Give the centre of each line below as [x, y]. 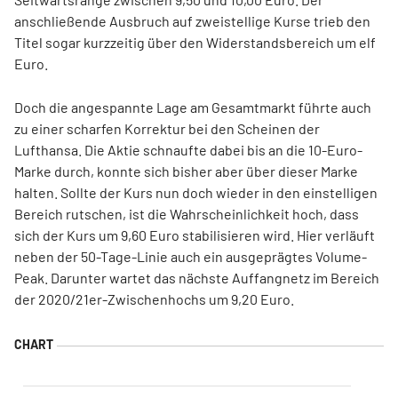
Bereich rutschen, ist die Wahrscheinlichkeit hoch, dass [187, 214]
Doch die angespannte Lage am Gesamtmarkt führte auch [193, 107]
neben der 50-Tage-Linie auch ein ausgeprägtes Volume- [191, 256]
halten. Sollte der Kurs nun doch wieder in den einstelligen [196, 192]
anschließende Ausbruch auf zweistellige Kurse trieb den [192, 21]
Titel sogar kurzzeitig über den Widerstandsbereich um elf [195, 42]
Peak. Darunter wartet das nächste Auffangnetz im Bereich [197, 278]
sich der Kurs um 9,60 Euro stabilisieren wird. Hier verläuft [195, 235]
